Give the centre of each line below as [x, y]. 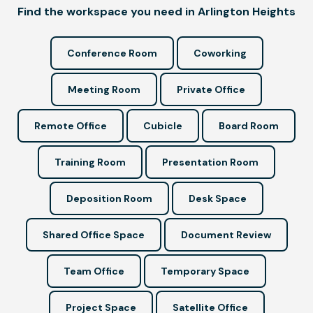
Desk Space [218, 198]
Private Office [211, 89]
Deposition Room [109, 198]
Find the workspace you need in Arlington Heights [156, 11]
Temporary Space [205, 271]
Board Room [249, 125]
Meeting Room [104, 89]
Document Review [226, 234]
